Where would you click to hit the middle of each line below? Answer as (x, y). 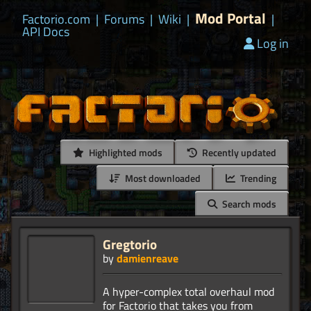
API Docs (46, 32)
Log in (273, 43)
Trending (257, 178)
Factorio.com (56, 19)
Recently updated (238, 153)
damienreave (148, 259)
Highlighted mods (125, 153)
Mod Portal (230, 18)
